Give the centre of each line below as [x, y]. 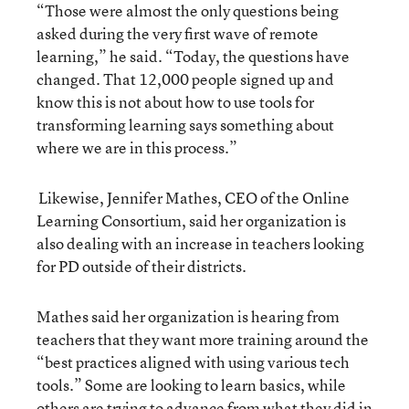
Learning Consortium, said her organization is [191, 220]
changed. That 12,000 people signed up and [185, 79]
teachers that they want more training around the [203, 339]
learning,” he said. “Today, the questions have [193, 56]
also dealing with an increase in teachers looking [200, 243]
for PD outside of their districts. [142, 266]
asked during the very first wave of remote [178, 33]
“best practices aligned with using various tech [193, 362]
